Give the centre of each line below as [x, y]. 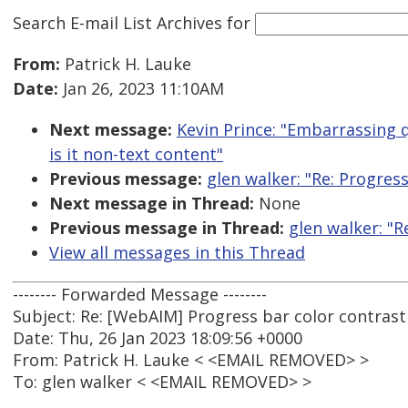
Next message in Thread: [152, 204]
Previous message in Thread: [167, 228]
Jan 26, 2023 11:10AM [141, 89]
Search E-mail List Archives [117, 22]
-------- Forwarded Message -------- [140, 295]
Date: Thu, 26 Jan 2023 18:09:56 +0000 [158, 338]
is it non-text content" [136, 154]
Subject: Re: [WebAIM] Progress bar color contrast [209, 316]
